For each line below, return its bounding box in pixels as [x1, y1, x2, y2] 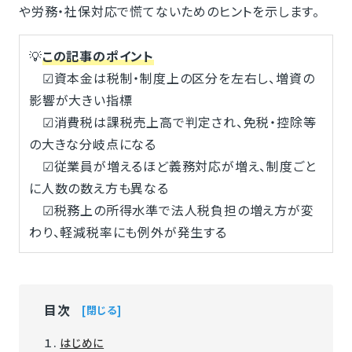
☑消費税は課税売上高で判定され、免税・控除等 [28, 112, 317, 131]
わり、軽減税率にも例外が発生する [28, 222, 227, 241]
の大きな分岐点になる [28, 134, 156, 153]
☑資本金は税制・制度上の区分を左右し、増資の [28, 68, 315, 87]
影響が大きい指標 [28, 90, 133, 109]
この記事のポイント [42, 46, 154, 65]
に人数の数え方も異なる [28, 178, 169, 197]
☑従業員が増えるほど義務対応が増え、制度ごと [28, 156, 317, 175]
